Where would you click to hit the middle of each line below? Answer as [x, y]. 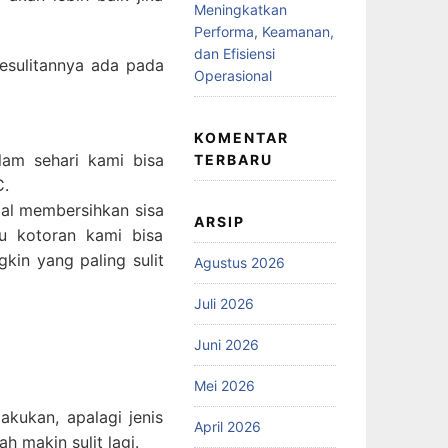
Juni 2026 [226, 344]
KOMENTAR [241, 137]
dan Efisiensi [234, 53]
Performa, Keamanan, [263, 31]
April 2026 [227, 426]
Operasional [232, 75]
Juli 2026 [223, 303]
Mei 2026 [224, 385]
